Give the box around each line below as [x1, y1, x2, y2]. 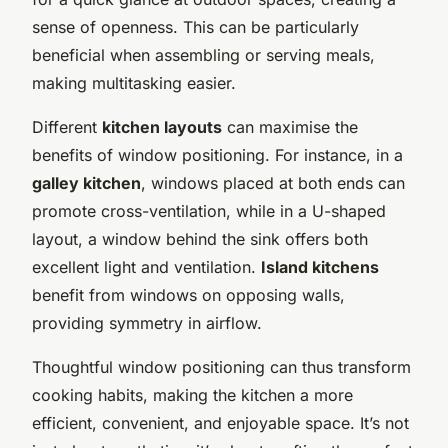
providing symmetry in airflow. [32, 312, 262, 333]
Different [32, 116, 102, 137]
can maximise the [222, 116, 358, 137]
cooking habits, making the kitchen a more [32, 384, 353, 405]
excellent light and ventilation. [32, 256, 261, 277]
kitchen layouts [102, 116, 222, 137]
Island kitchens [261, 256, 379, 277]
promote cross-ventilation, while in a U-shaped [32, 200, 386, 221]
